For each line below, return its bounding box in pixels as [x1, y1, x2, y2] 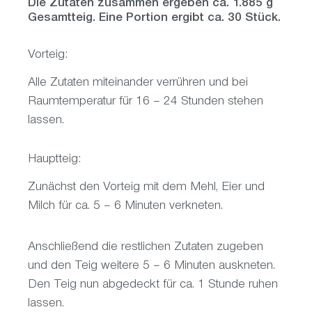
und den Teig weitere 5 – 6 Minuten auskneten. [28, 260, 275, 273]
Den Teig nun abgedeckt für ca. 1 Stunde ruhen [28, 279, 278, 292]
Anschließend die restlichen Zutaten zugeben [28, 241, 263, 254]
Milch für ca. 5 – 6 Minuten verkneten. [28, 200, 223, 213]
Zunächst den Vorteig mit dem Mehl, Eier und [28, 181, 265, 194]
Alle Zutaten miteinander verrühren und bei [28, 77, 248, 90]
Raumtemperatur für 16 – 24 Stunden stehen [28, 95, 263, 109]
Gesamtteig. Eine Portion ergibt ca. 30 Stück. [28, 12, 281, 25]
